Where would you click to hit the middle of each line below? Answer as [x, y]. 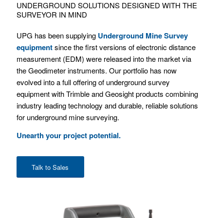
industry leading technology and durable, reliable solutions [107, 106]
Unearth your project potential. [68, 135]
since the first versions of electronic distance [124, 47]
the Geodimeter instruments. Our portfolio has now [96, 71]
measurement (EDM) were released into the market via [104, 59]
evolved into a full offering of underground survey [93, 82]
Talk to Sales [50, 167]
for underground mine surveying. [68, 117]
